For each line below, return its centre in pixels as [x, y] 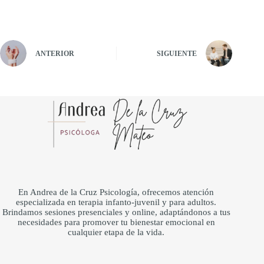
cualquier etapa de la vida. [116, 232]
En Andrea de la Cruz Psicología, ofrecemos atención [116, 192]
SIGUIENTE [177, 54]
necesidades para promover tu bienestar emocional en [116, 222]
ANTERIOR [55, 54]
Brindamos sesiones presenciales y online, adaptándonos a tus [116, 212]
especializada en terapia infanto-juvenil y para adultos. [116, 202]
